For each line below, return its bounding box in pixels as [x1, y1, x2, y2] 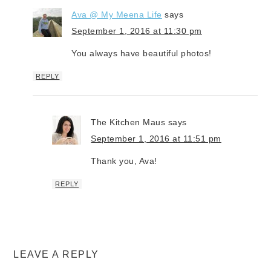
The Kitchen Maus [91, 117, 166, 127]
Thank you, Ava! [91, 155, 157, 166]
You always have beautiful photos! [71, 48, 212, 58]
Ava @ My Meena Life [71, 9, 162, 19]
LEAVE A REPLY [13, 249, 99, 260]
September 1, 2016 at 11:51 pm [91, 133, 221, 143]
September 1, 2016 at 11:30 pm [71, 25, 202, 36]
